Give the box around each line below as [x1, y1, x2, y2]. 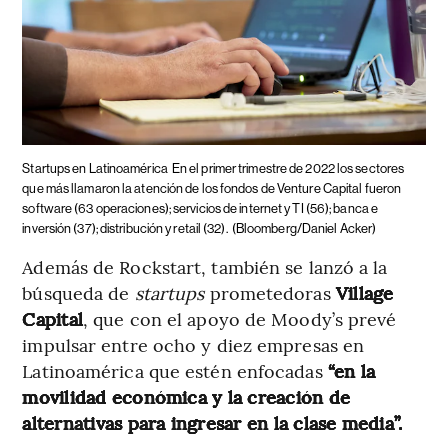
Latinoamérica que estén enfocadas [22, 357, 328, 383]
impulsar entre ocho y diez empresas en [22, 331, 365, 357]
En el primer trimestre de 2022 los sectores [171, 160, 405, 176]
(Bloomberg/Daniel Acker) [231, 220, 377, 236]
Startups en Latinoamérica [22, 160, 168, 176]
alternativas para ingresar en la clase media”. [22, 409, 403, 435]
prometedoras [209, 279, 336, 305]
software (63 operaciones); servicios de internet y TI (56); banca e [22, 200, 379, 216]
